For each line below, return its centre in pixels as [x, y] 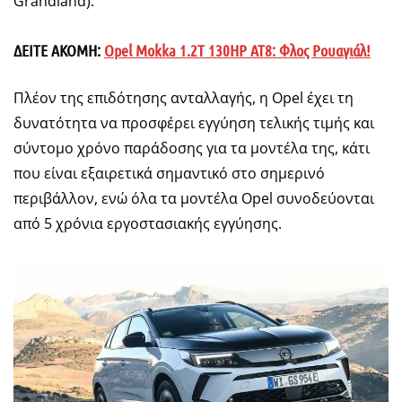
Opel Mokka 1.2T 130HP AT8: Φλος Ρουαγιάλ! [237, 51]
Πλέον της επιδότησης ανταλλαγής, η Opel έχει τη [184, 98]
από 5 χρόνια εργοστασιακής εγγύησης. [148, 224]
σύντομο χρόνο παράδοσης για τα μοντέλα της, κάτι [192, 149]
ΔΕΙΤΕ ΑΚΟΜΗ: [59, 51]
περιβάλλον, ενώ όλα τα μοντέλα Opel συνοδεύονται [194, 199]
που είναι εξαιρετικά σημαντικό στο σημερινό [169, 174]
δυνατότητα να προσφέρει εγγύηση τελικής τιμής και [194, 123]
